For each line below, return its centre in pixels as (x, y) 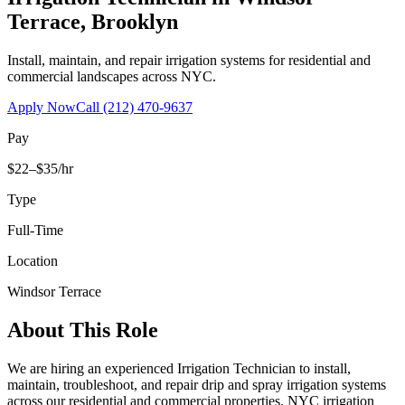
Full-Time (35, 230)
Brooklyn (135, 21)
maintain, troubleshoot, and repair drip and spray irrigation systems (197, 384)
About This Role (83, 330)
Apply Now (42, 107)
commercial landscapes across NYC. (112, 76)
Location (33, 260)
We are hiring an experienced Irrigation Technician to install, (179, 368)
